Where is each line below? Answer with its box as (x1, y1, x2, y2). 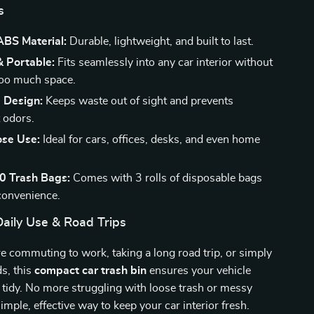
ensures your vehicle (146, 265, 252, 276)
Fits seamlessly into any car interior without (55, 57, 273, 68)
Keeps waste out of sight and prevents (43, 95, 234, 107)
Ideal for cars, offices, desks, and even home (40, 134, 261, 145)
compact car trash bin (34, 265, 147, 276)
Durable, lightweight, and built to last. (67, 36, 254, 47)
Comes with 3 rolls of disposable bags (70, 172, 263, 184)
